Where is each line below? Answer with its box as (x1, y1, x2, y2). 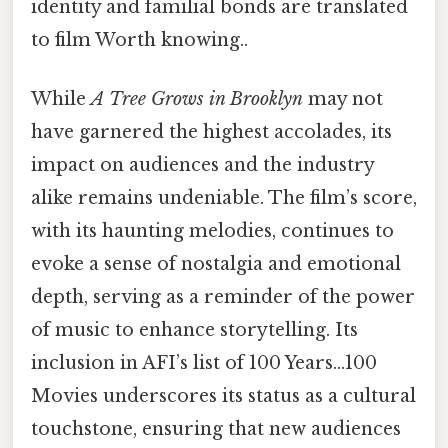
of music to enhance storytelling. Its (31, 318, 358, 341)
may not (303, 87, 383, 110)
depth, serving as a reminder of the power (31, 285, 415, 308)
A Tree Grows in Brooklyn (91, 87, 303, 110)
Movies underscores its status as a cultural (31, 384, 416, 407)
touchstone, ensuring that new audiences (31, 417, 401, 440)
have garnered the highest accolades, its (31, 120, 392, 143)
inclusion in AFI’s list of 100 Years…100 (31, 351, 377, 374)
